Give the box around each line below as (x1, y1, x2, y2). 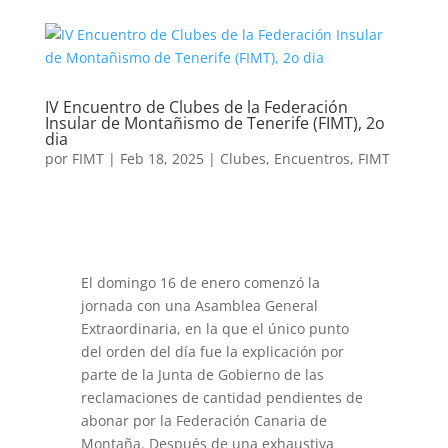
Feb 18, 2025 (119, 149, 204, 168)
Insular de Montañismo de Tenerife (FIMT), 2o (44, 112, 385, 134)
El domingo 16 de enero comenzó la (80, 273, 320, 292)
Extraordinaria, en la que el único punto (80, 319, 349, 338)
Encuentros (273, 149, 350, 168)
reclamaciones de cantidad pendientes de (80, 388, 363, 407)
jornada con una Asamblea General (80, 296, 318, 315)
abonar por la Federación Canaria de (80, 411, 327, 430)
